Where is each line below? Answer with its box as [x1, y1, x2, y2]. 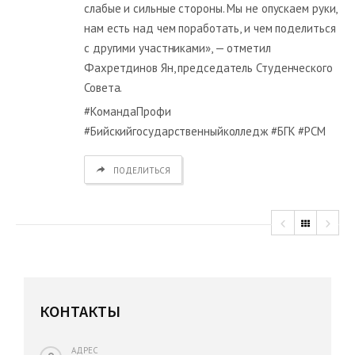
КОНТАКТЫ [40, 300, 120, 321]
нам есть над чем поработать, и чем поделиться [84, 20, 336, 36]
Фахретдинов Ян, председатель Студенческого [84, 59, 333, 75]
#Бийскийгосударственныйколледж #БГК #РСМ [84, 123, 326, 139]
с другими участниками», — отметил [84, 40, 271, 55]
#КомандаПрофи [84, 103, 171, 119]
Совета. [84, 79, 123, 95]
